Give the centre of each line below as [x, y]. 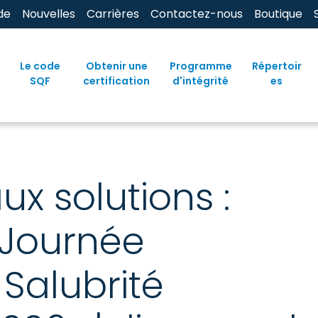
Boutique [278, 14]
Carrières [113, 14]
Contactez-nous [197, 14]
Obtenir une [116, 66]
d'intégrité [201, 81]
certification [117, 81]
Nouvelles [49, 14]
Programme [201, 66]
